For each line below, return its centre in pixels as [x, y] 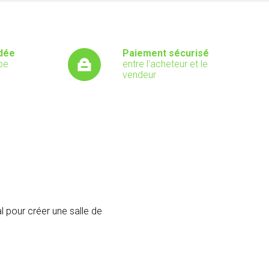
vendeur [139, 75]
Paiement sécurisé [166, 53]
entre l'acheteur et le [165, 64]
